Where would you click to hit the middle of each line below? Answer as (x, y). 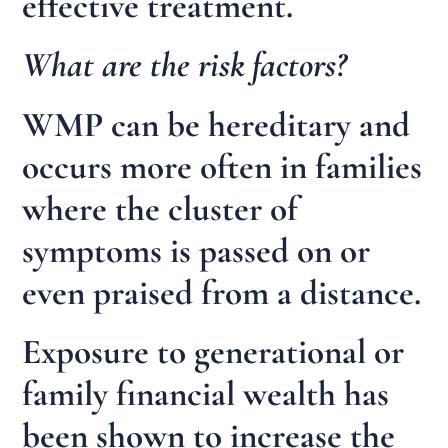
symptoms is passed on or (196, 250)
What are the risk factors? (184, 65)
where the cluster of (160, 208)
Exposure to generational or (213, 352)
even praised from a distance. (222, 292)
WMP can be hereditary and (216, 124)
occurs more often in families (222, 166)
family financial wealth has (206, 394)
